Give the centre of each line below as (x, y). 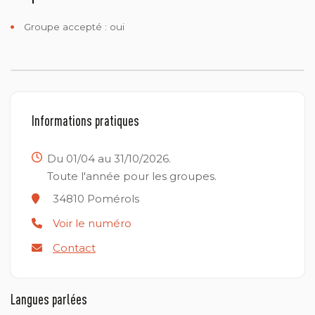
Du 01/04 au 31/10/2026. (109, 158)
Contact (74, 248)
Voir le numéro (92, 224)
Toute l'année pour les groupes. (132, 176)
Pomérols (112, 199)
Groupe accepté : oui (74, 26)
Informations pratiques (85, 120)
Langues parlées (49, 300)
